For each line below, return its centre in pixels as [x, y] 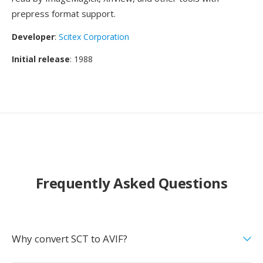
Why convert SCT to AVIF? [70, 239]
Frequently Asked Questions [131, 183]
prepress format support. [64, 14]
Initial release [41, 59]
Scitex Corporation [94, 37]
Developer [33, 37]
